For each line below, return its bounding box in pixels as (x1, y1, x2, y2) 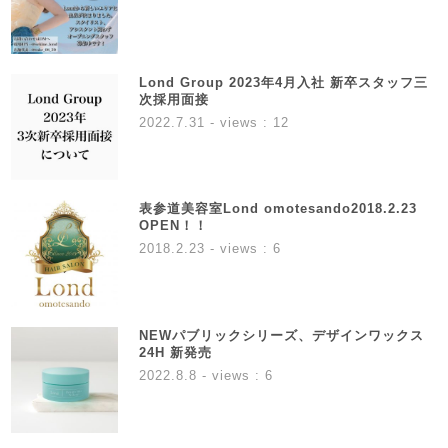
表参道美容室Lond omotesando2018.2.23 (138, 201, 417, 217)
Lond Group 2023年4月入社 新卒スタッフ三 (138, 74, 428, 90)
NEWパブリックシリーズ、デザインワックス (138, 327, 424, 343)
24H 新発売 (138, 344, 212, 360)
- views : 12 (204, 114, 289, 130)
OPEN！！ (138, 218, 208, 234)
